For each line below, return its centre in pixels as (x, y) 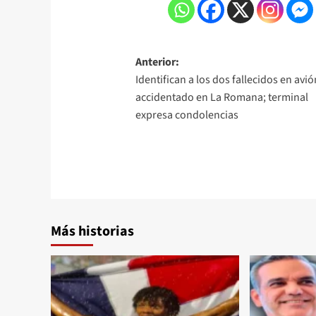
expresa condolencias (187, 115)
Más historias (92, 231)
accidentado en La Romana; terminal (222, 97)
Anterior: (158, 62)
